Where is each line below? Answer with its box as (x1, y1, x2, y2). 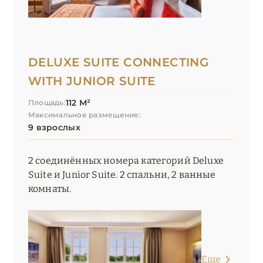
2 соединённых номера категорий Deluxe (28, 155, 224, 167)
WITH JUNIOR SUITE (28, 74, 156, 89)
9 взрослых (28, 122, 80, 133)
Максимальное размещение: (28, 110, 141, 120)
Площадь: (28, 98, 66, 107)
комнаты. (28, 183, 72, 195)
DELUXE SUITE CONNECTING (28, 55, 209, 70)
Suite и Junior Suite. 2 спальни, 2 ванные (28, 169, 216, 181)
